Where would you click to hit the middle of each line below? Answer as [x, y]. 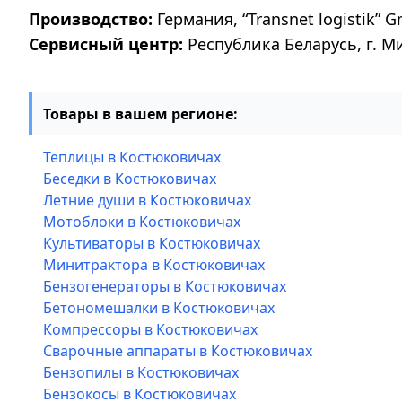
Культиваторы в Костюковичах [152, 243]
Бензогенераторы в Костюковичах [165, 286]
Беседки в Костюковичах [130, 179]
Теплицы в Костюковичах [132, 157]
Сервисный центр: [106, 44]
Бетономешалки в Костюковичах [159, 308]
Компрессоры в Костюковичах [150, 329]
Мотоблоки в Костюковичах [142, 222]
